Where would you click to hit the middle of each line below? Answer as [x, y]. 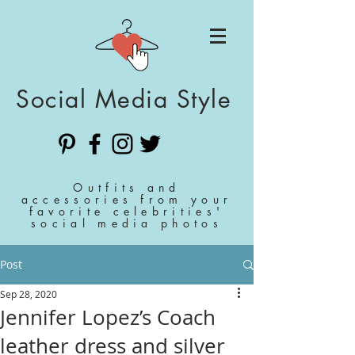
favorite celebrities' [127, 211]
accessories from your [127, 199]
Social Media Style [124, 99]
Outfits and [127, 187]
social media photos [127, 223]
